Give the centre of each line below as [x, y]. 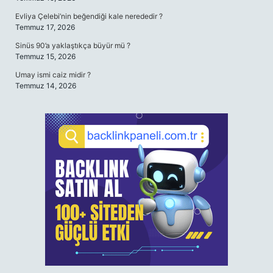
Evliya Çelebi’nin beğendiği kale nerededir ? [89, 16]
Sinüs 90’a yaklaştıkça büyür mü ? [73, 45]
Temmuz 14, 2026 [46, 86]
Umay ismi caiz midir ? [53, 75]
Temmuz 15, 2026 [45, 56]
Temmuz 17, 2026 [45, 27]
